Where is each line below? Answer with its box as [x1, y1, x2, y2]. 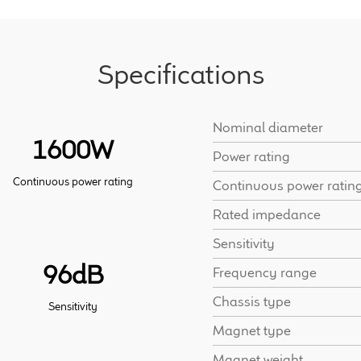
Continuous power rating [13, 173, 134, 189]
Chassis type [212, 292, 291, 310]
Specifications [97, 56, 264, 92]
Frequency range [212, 263, 317, 281]
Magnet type [212, 321, 291, 339]
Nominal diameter [212, 118, 323, 136]
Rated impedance [212, 205, 321, 223]
